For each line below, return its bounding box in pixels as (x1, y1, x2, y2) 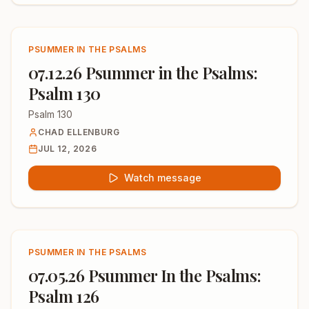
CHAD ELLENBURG (38, 127, 120, 137)
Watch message (124, 172, 201, 183)
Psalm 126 (28, 285, 99, 307)
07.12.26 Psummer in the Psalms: (28, 61, 258, 83)
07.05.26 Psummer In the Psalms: (28, 264, 261, 286)
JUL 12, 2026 (38, 143, 97, 154)
